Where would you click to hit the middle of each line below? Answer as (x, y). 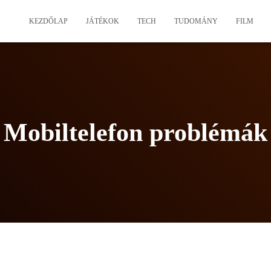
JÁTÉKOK (103, 21)
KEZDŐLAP (48, 21)
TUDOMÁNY (196, 21)
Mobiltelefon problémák (135, 132)
